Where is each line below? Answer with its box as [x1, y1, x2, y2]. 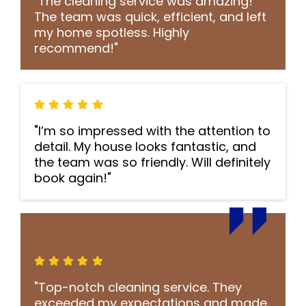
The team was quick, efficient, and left [34, 8, 266, 25]
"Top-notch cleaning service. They [34, 279, 242, 296]
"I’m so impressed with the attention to [34, 122, 270, 139]
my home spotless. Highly [34, 24, 189, 41]
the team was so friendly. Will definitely [34, 154, 270, 171]
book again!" [34, 169, 111, 186]
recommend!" [34, 40, 118, 57]
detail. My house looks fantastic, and [34, 138, 256, 155]
